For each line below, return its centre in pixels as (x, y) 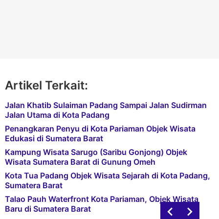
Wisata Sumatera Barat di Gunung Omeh (80, 162)
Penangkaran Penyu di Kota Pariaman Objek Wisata (100, 129)
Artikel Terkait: (46, 85)
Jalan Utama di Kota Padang (57, 115)
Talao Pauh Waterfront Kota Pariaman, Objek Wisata (102, 199)
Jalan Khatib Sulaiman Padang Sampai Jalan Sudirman (106, 105)
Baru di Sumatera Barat (48, 209)
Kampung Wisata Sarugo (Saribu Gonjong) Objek (96, 152)
